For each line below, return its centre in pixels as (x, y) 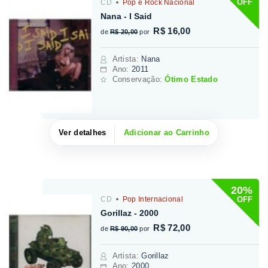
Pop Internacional (152, 200)
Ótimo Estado (191, 79)
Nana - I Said (127, 16)
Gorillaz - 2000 (130, 213)
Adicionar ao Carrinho (166, 132)
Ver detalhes (83, 132)
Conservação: (138, 79)
